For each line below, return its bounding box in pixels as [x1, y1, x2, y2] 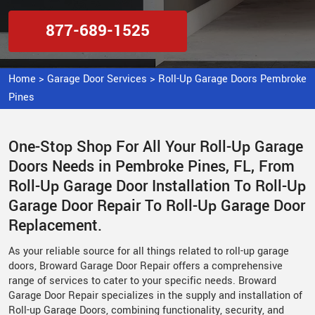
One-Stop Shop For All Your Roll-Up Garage [8, 136, 303, 158]
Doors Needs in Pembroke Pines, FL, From [8, 155, 295, 178]
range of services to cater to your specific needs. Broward [8, 274, 276, 288]
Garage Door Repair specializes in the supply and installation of [8, 288, 302, 303]
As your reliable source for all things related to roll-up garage [8, 244, 289, 259]
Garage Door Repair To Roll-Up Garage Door [8, 195, 305, 217]
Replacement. [8, 214, 102, 237]
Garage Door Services [47, 72, 147, 86]
